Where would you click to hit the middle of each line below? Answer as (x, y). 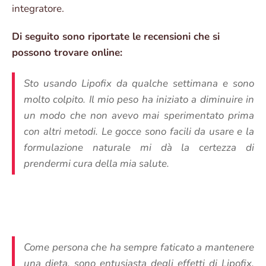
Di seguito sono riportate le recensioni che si (116, 37)
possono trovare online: (67, 53)
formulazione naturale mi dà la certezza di (139, 148)
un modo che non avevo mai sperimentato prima (139, 116)
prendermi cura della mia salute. (96, 164)
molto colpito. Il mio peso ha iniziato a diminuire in (139, 100)
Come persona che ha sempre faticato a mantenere (139, 248)
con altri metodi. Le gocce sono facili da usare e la (139, 132)
